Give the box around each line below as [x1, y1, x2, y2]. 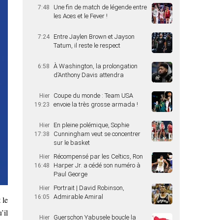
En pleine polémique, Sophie [54, 121, 129, 129]
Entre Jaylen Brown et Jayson [54, 33, 135, 40]
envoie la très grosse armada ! [54, 101, 138, 108]
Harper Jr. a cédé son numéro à [54, 162, 140, 169]
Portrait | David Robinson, [54, 184, 124, 192]
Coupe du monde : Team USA [54, 92, 133, 99]
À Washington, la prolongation [54, 62, 137, 70]
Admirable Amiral [54, 193, 103, 200]
